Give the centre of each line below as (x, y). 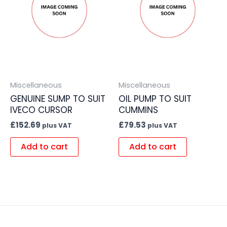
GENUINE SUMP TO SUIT (58, 99)
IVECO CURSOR (41, 110)
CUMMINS (138, 110)
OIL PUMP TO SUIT (155, 99)
